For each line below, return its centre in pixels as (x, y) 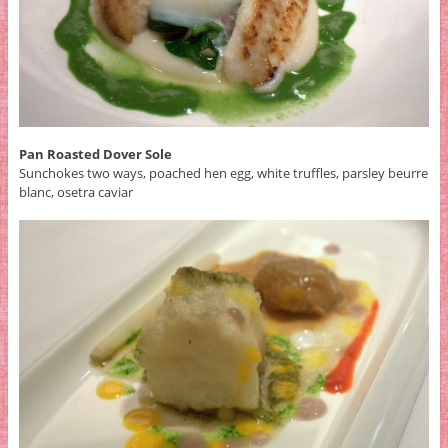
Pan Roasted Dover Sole (95, 153)
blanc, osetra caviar (75, 191)
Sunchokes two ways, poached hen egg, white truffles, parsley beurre (223, 172)
